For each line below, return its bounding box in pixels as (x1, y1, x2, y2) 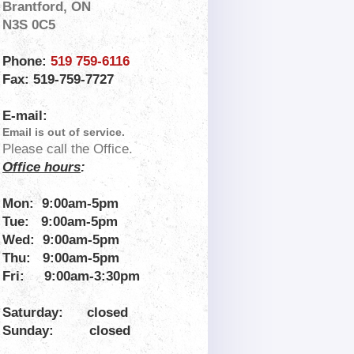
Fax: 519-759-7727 (2, 72, 119, 88)
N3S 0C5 (2, 17, 56, 33)
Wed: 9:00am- (2, 232, 93, 248)
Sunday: (2, 323, 78, 339)
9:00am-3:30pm (44, 269, 141, 284)
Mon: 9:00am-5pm (2, 196, 119, 212)
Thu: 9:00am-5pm (2, 250, 120, 266)
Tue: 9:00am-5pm (2, 214, 119, 230)
